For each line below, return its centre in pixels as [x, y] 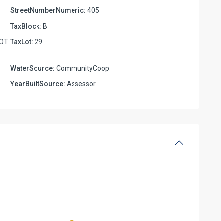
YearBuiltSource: [38, 84]
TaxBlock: [26, 26]
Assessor [80, 84]
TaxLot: [22, 42]
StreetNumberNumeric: [48, 10]
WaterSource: [33, 68]
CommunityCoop [82, 68]
